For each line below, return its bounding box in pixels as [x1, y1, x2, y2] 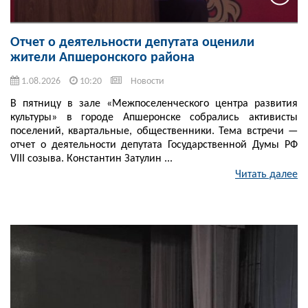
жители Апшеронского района [10, 51, 195, 65]
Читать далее [235, 169, 298, 181]
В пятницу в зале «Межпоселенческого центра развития [10, 98, 298, 110]
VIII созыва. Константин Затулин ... [10, 153, 173, 165]
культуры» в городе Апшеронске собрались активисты [10, 112, 298, 124]
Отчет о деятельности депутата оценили [10, 36, 254, 50]
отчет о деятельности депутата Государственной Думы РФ [10, 140, 298, 151]
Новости [131, 76, 164, 87]
